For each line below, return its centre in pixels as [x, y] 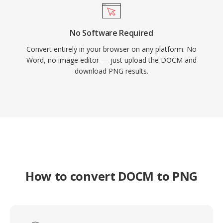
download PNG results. [111, 71]
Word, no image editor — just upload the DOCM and [111, 60]
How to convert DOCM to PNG [111, 176]
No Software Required [111, 33]
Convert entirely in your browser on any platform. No [111, 49]
